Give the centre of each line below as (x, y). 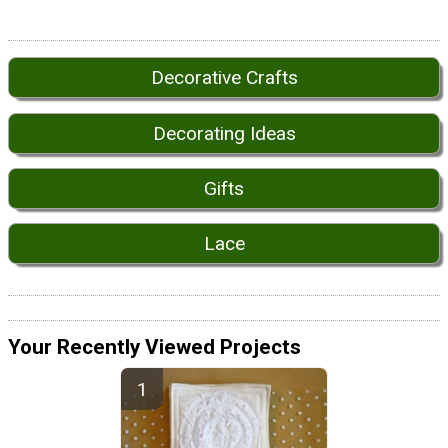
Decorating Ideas (224, 133)
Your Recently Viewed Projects (154, 346)
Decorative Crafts (224, 78)
